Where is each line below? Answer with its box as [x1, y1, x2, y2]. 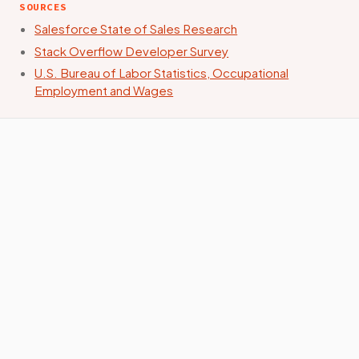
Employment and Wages [34, 83, 174, 99]
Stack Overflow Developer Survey [34, 42, 229, 58]
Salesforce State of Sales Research [34, 21, 238, 37]
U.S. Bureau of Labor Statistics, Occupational [34, 65, 289, 81]
